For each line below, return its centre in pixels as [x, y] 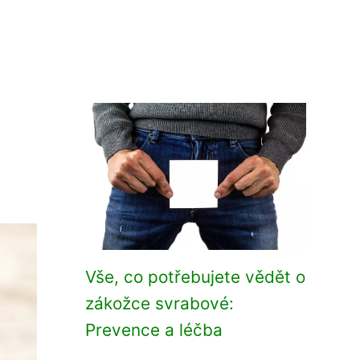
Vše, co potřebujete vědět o [195, 277]
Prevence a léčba [154, 330]
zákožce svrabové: [160, 303]
